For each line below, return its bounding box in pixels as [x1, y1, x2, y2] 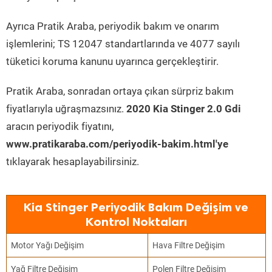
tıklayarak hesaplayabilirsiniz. [6, 155, 139, 168]
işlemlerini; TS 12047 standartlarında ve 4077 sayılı [6, 38, 240, 50]
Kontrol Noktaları [85, 214, 187, 229]
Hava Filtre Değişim [152, 240, 225, 250]
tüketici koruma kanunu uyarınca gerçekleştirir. [6, 55, 219, 67]
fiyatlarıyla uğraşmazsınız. [6, 103, 126, 115]
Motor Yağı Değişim [11, 240, 84, 250]
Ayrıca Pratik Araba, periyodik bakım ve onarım [6, 20, 219, 32]
